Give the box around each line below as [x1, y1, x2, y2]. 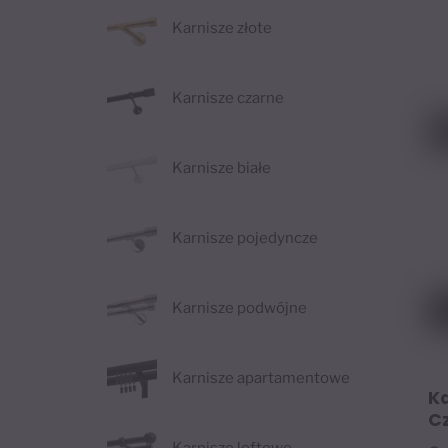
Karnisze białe [172, 159, 271, 178]
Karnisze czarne [172, 89, 284, 108]
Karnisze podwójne [172, 299, 307, 318]
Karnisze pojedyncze [172, 229, 318, 248]
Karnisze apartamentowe [172, 369, 350, 388]
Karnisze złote [172, 19, 272, 38]
